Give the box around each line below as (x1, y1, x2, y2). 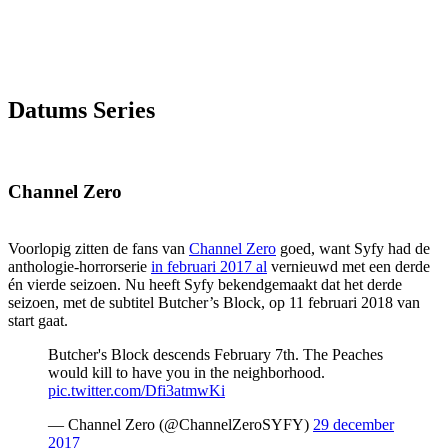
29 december (313, 415, 394, 433)
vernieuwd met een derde (267, 257, 430, 275)
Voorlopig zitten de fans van (8, 239, 189, 257)
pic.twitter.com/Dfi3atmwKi (48, 381, 225, 399)
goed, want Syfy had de (276, 239, 430, 257)
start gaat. (8, 311, 68, 329)
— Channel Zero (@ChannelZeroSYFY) (48, 415, 313, 433)
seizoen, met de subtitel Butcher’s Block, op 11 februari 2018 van (8, 293, 420, 311)
